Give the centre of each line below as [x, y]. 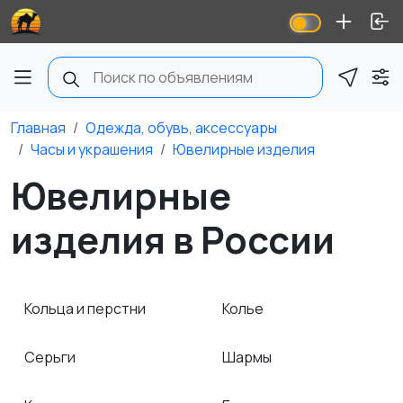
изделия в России [173, 239]
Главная [38, 128]
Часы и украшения [92, 149]
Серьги [51, 357]
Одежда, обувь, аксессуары [181, 128]
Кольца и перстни [86, 309]
